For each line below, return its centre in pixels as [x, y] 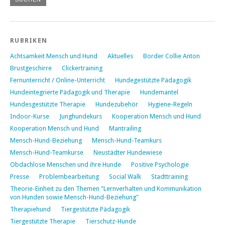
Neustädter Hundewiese [128, 152]
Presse [20, 176]
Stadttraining [170, 176]
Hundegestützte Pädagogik [153, 80]
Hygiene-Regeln [170, 104]
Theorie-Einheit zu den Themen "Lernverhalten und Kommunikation [106, 188]
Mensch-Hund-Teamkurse [47, 152]
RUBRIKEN [29, 40]
